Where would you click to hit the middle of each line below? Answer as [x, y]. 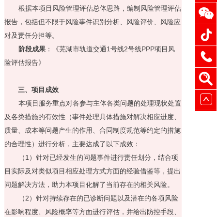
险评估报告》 [24, 62]
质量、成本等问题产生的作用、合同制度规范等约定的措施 [92, 130]
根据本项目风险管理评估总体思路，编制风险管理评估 [100, 8]
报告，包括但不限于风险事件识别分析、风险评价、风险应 [92, 22]
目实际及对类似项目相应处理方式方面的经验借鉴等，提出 [92, 171]
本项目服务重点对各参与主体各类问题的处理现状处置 [100, 103]
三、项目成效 [38, 89]
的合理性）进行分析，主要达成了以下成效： [72, 144]
